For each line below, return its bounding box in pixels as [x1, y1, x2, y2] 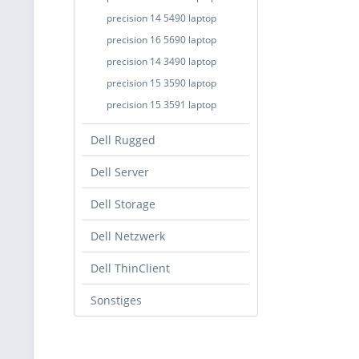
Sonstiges [91, 292, 142, 308]
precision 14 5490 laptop [107, 11, 216, 25]
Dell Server [91, 164, 149, 179]
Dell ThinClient [91, 260, 170, 276]
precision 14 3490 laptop [107, 54, 216, 68]
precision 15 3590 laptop [107, 76, 216, 90]
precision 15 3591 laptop [107, 98, 216, 111]
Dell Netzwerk [91, 228, 165, 244]
